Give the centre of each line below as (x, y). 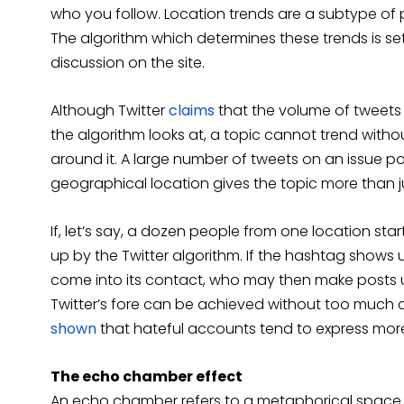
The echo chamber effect (147, 377)
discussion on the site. (128, 63)
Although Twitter (110, 111)
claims (192, 111)
